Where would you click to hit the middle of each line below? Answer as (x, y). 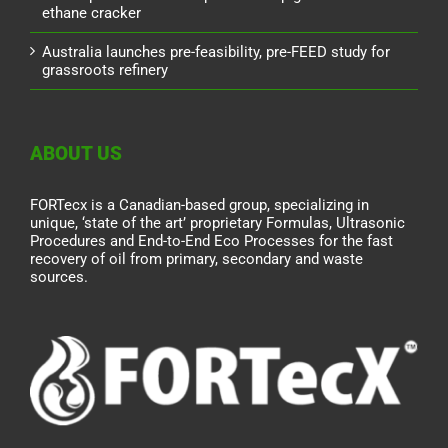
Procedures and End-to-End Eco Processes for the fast (211, 241)
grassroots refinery (105, 70)
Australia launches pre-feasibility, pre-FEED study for (216, 52)
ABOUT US (76, 154)
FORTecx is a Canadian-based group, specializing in (199, 205)
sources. (59, 277)
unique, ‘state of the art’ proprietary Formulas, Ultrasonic (217, 223)
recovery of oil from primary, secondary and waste (196, 259)
